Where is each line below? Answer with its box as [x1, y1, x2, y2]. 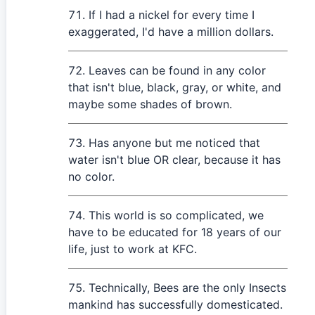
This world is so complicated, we [89, 208, 264, 222]
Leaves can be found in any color [89, 63, 266, 77]
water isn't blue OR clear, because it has [68, 153, 281, 167]
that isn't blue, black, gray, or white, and [68, 80, 281, 94]
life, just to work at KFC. [68, 242, 197, 256]
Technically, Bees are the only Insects [89, 281, 286, 295]
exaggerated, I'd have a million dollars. [68, 25, 274, 39]
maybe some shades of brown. [68, 97, 232, 111]
